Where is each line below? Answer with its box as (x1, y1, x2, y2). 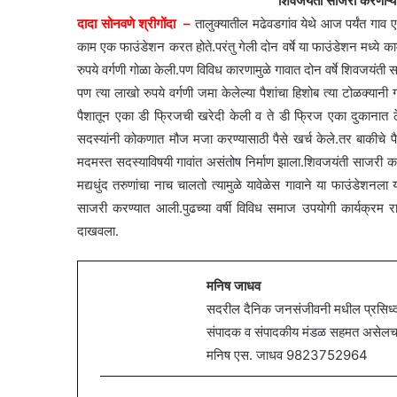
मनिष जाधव (206, 277, 261, 295)
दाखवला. (77, 222, 119, 240)
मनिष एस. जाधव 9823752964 (206, 346, 371, 364)
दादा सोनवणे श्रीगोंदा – (77, 15, 191, 33)
